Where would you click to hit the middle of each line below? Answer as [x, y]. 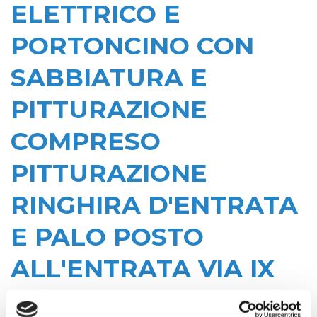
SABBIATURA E [109, 77]
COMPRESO [86, 141]
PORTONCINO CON [132, 46]
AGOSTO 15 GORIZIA [140, 300]
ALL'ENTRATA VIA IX [143, 269]
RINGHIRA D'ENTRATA [154, 205]
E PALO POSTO [107, 237]
